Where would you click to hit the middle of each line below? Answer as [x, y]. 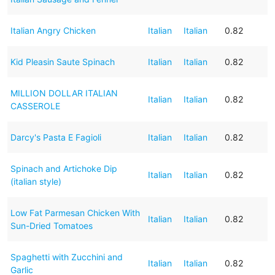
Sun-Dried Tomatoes [51, 225]
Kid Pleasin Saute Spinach [62, 61]
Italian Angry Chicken [53, 30]
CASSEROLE [35, 106]
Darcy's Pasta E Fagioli [56, 137]
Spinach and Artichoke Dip [64, 168]
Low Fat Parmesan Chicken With [75, 212]
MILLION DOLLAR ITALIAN [64, 93]
